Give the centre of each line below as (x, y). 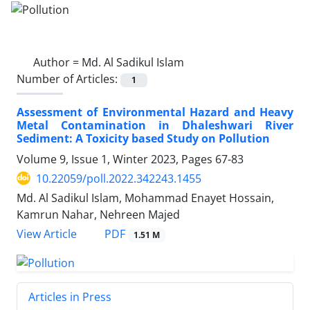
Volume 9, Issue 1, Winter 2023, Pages (116, 159)
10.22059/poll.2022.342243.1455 (119, 178)
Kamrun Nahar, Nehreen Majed (98, 214)
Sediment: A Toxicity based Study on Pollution (143, 138)
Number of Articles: (69, 79)
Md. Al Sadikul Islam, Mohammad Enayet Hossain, (145, 198)
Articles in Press (70, 297)
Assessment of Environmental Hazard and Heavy (155, 112)
